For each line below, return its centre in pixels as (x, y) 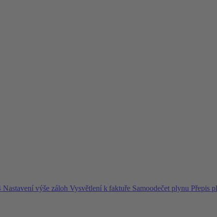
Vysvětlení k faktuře (101, 188)
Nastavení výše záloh (36, 188)
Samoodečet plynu (162, 188)
